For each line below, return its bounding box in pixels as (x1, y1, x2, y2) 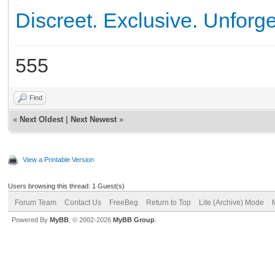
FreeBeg (109, 198, 138, 207)
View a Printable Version (23, 155, 94, 163)
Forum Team (15, 198, 56, 207)
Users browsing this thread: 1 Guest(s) (8, 182, 125, 190)
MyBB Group (113, 215, 155, 223)
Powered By (12, 215, 50, 223)
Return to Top (146, 198, 191, 207)
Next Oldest (20, 114, 63, 124)
